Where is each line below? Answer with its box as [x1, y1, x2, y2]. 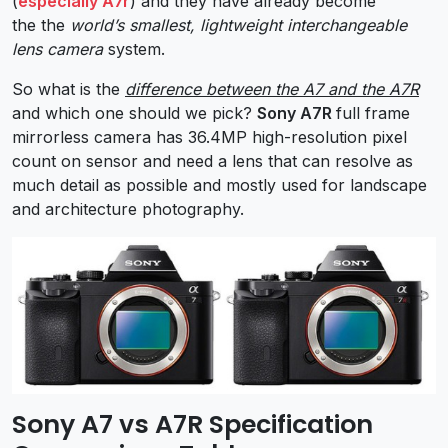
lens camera [12, 38, 103, 59]
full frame [336, 102, 410, 123]
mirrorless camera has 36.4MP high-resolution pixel [12, 126, 407, 147]
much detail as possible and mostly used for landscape [12, 174, 427, 195]
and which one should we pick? [12, 102, 257, 123]
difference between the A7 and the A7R [125, 78, 419, 99]
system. [103, 38, 165, 59]
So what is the [12, 78, 125, 99]
